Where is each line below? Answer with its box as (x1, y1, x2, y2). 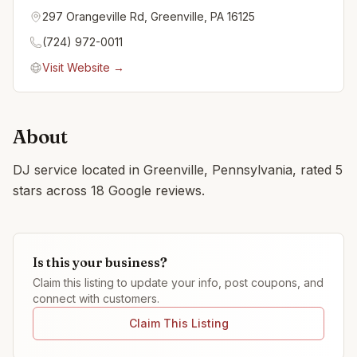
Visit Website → (42, 61, 124, 74)
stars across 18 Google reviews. (13, 182, 205, 198)
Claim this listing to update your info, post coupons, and (33, 276, 324, 289)
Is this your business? (33, 254, 167, 270)
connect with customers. (33, 292, 159, 305)
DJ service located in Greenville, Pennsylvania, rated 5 (13, 162, 343, 178)
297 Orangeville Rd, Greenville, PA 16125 (42, 10, 255, 23)
